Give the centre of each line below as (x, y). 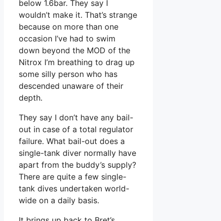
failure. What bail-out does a (72, 141)
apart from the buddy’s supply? (77, 165)
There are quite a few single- (73, 176)
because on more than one (69, 26)
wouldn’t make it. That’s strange (78, 15)
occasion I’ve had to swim (67, 38)
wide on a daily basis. (59, 200)
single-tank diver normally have (77, 153)
